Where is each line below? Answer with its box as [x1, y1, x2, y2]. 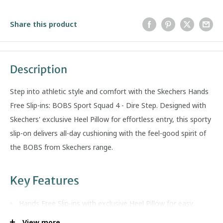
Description [10, 62, 67, 76]
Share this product [10, 18, 77, 29]
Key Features [10, 173, 79, 188]
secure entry [19, 212, 59, 222]
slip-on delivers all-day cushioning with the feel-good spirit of [10, 128, 206, 138]
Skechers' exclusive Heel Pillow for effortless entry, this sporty [10, 114, 211, 124]
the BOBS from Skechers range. [10, 142, 113, 152]
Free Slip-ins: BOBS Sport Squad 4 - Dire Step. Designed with [10, 100, 206, 111]
